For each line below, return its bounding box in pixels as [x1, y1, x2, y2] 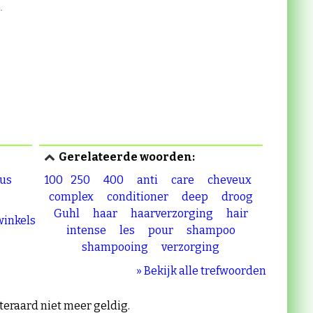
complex [48, 190, 94, 203]
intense [66, 224, 106, 237]
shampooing [82, 240, 149, 254]
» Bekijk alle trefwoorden [136, 264, 266, 277]
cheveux [207, 173, 252, 187]
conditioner [106, 190, 168, 203]
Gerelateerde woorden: [59, 150, 196, 163]
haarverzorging [130, 207, 213, 220]
